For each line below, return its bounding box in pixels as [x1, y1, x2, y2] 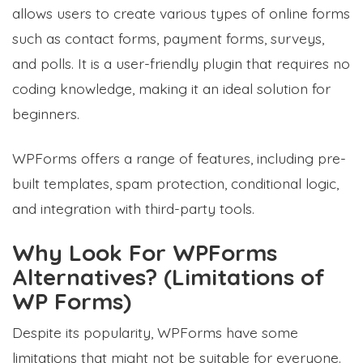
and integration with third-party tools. [12, 199, 254, 217]
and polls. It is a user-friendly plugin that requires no [12, 53, 350, 72]
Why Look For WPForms [12, 237, 277, 267]
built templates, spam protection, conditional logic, [12, 173, 339, 192]
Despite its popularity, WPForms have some [12, 322, 298, 341]
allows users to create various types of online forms [12, 3, 350, 22]
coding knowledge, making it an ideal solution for [12, 79, 331, 97]
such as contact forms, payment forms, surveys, [12, 28, 324, 47]
